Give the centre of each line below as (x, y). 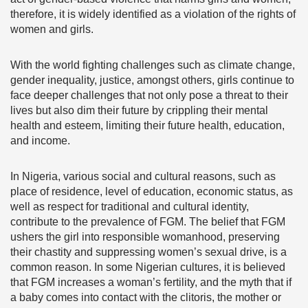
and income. (40, 141)
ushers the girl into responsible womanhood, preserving (145, 237)
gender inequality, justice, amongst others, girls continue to (152, 80)
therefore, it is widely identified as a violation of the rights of (153, 14)
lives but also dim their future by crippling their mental (139, 110)
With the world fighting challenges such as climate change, (153, 65)
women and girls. (53, 29)
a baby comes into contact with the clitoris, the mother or (146, 297)
